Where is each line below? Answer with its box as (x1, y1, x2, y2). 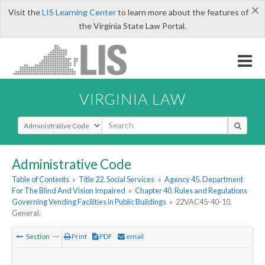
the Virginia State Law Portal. (79, 21, 186, 31)
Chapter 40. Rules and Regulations (135, 186, 248, 196)
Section (25, 232, 51, 241)
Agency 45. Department (164, 174, 243, 185)
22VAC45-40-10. (176, 197, 232, 207)
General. (12, 208, 41, 218)
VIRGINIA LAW (79, 89, 186, 108)
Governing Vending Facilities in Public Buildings (12, 197, 166, 207)
